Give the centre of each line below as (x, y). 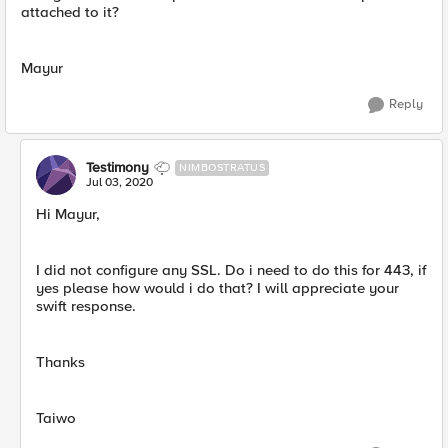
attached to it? (70, 12)
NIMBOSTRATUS (222, 167)
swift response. (86, 306)
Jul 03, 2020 (119, 182)
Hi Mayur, (68, 214)
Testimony (117, 167)
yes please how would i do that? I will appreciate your (217, 288)
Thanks (60, 362)
